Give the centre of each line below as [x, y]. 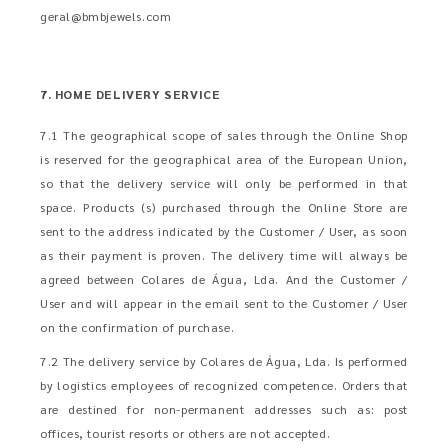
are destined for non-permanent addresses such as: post [224, 409]
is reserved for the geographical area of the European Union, [224, 159]
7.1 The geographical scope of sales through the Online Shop [224, 135]
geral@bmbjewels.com [106, 16]
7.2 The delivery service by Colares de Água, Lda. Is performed [224, 361]
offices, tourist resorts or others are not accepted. [185, 433]
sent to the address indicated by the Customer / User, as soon [224, 231]
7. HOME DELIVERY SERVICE [130, 94]
